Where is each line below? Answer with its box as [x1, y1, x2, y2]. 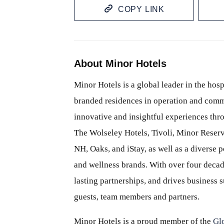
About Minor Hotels [74, 57, 166, 69]
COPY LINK [117, 4, 164, 13]
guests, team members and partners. [74, 191, 199, 201]
